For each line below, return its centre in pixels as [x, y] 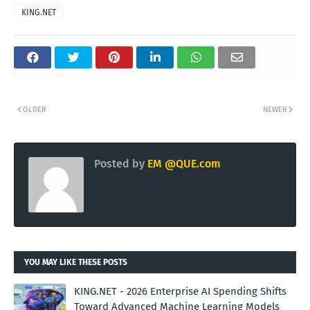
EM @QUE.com [183, 164]
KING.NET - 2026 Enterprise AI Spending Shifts [180, 292]
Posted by [119, 164]
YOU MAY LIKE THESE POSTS [76, 263]
